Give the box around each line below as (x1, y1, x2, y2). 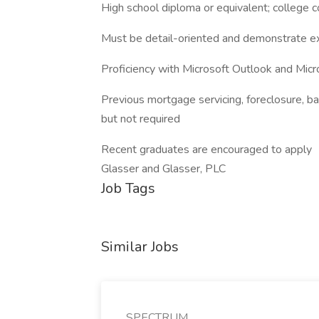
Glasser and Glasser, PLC (101, 161, 226, 177)
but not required (101, 111, 180, 127)
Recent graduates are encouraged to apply (101, 142, 312, 157)
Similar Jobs (101, 237, 179, 256)
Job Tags (101, 179, 155, 198)
